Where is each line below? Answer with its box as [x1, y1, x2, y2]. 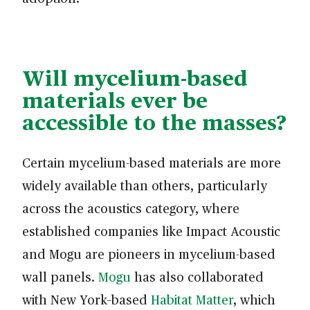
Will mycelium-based [22, 62, 248, 93]
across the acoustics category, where [22, 199, 239, 217]
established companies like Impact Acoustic [22, 221, 280, 239]
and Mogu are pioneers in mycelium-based [22, 244, 275, 262]
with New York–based [22, 290, 151, 308]
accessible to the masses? [22, 107, 286, 137]
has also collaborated [131, 267, 264, 285]
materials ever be [22, 84, 208, 115]
